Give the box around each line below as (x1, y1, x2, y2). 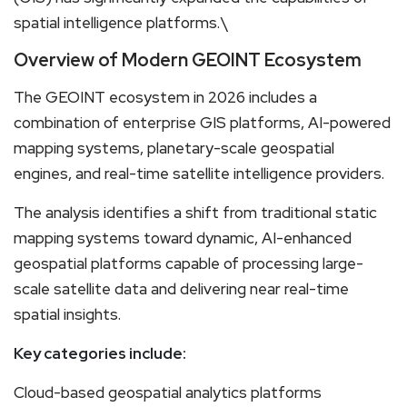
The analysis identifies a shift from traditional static (14, 202, 377, 223)
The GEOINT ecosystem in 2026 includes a (14, 86, 317, 107)
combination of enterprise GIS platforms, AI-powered (14, 112, 391, 133)
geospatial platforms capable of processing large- (14, 253, 363, 273)
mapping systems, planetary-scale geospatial (14, 137, 334, 158)
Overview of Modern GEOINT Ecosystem (14, 47, 362, 72)
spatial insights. (14, 303, 121, 324)
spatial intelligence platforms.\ (14, 12, 227, 33)
